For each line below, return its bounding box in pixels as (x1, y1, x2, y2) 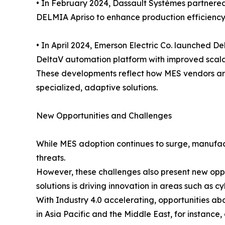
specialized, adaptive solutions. (36, 82, 158, 93)
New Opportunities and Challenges (36, 110, 172, 121)
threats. (36, 153, 65, 163)
